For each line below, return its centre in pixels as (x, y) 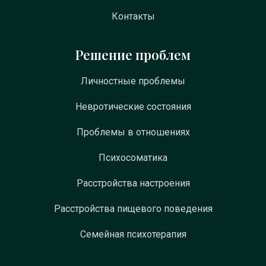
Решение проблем (133, 55)
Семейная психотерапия (133, 234)
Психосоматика (133, 158)
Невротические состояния (133, 107)
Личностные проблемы (133, 81)
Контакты (133, 16)
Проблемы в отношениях (133, 132)
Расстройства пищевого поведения (133, 209)
